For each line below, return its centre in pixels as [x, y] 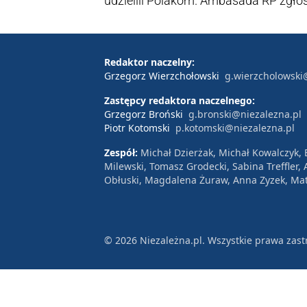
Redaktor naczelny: [149, 62]
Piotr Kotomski [137, 127]
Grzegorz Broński [144, 114]
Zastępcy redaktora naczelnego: [180, 100]
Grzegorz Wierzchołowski [162, 75]
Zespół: [122, 152]
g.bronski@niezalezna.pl [245, 114]
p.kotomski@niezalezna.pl [235, 127]
